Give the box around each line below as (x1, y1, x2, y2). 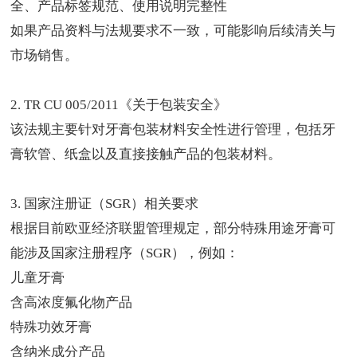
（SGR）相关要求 (92, 196, 199, 212)
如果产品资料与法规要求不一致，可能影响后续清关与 (10, 23, 336, 39)
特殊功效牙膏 (10, 320, 92, 335)
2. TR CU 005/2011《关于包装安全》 (10, 97, 228, 113)
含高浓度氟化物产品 (10, 295, 133, 311)
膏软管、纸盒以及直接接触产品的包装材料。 (10, 147, 282, 163)
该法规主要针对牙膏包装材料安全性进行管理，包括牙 (10, 122, 336, 138)
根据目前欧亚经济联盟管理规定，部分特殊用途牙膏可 (10, 221, 336, 237)
